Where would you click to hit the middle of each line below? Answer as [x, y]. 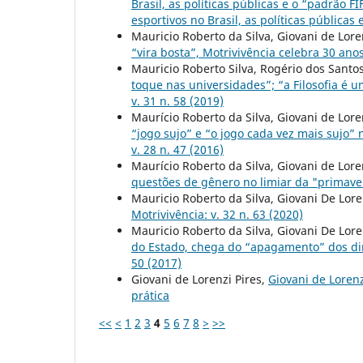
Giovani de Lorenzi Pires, [200, 280]
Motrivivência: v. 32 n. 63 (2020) [217, 215]
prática [150, 296]
